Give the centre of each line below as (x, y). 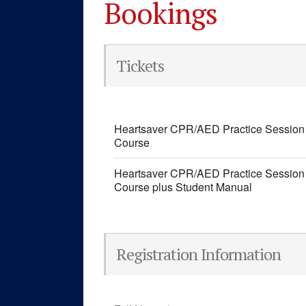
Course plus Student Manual (183, 186)
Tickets (140, 65)
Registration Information (198, 254)
